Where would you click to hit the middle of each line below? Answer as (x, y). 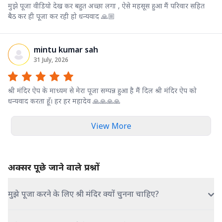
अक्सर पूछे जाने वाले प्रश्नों (54, 167)
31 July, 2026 (51, 59)
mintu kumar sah (66, 49)
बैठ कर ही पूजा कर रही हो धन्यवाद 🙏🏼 (61, 16)
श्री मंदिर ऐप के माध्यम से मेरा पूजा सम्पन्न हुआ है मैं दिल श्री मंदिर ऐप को (102, 90)
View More (111, 126)
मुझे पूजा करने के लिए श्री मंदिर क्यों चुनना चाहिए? (83, 194)
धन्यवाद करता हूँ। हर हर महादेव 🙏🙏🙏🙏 (64, 101)
